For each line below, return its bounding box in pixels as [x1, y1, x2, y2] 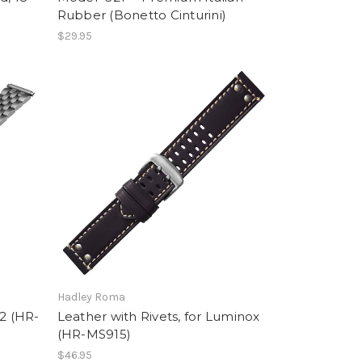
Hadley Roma [57, 290, 125, 305]
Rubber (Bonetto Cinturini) [57, 7, 227, 23]
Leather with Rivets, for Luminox [57, 309, 260, 325]
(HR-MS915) [57, 326, 132, 343]
